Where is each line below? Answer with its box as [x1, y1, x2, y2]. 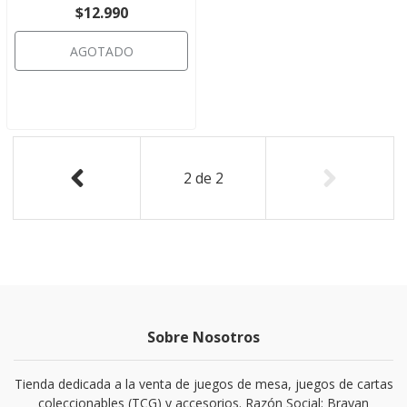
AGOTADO [69, 43, 134, 60]
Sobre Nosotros [147, 327, 260, 347]
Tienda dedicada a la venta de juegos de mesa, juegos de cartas [14, 375, 393, 392]
